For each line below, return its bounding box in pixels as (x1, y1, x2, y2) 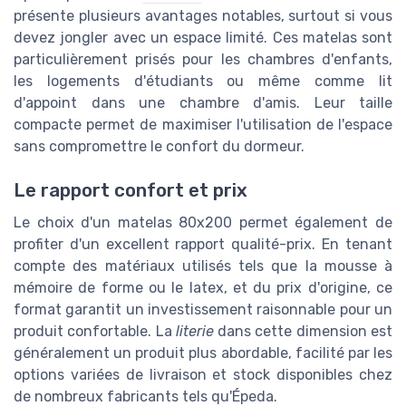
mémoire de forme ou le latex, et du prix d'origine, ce (14, 279, 392, 297)
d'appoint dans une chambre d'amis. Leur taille (14, 93, 392, 111)
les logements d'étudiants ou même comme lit (14, 72, 392, 90)
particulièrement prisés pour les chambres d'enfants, (14, 50, 392, 68)
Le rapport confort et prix (14, 179, 247, 202)
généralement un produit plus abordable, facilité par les (14, 344, 392, 362)
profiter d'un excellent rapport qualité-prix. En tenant (14, 236, 392, 254)
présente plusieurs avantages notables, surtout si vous (14, 6, 392, 24)
